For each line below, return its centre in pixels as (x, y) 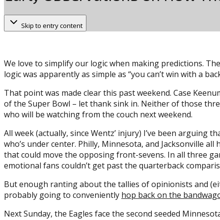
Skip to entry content (52, 25)
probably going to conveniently (63, 195)
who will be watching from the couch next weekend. (98, 114)
